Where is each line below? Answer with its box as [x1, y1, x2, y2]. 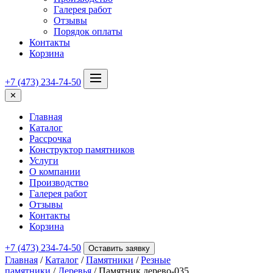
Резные [141, 255, 171, 265]
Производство [29, 177, 88, 188]
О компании [29, 166, 80, 177]
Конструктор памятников [29, 144, 135, 155]
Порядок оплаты [54, 26, 122, 37]
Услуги [29, 155, 58, 166]
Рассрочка [29, 133, 71, 144]
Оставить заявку [88, 244, 150, 253]
